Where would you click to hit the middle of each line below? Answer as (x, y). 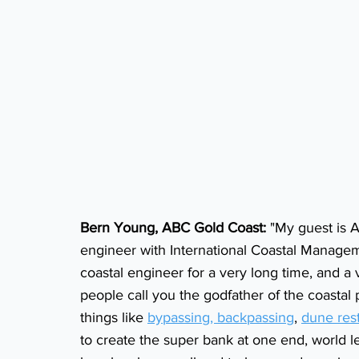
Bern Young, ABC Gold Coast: (173, 228)
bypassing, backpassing (221, 318)
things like (114, 318)
